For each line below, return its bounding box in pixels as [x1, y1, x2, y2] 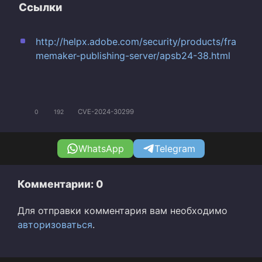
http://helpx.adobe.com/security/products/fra [35, 35, 236, 47]
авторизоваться [18, 218, 92, 230]
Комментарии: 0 [18, 177, 103, 190]
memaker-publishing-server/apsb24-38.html [35, 49, 230, 61]
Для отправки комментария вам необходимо [18, 204, 227, 216]
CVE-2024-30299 [78, 108, 134, 116]
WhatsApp [78, 142, 124, 154]
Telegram [154, 142, 195, 154]
